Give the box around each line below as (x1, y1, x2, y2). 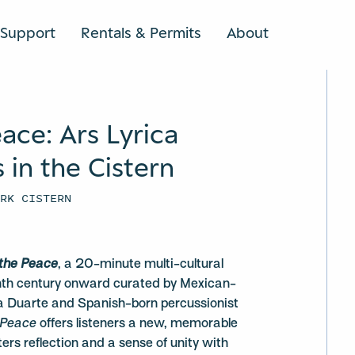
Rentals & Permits (81, 23, 201, 41)
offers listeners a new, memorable (36, 318, 239, 330)
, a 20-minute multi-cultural (58, 258, 224, 271)
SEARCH (264, 24, 307, 41)
